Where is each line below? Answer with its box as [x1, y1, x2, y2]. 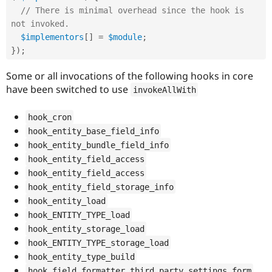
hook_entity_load [27, 195, 106, 206]
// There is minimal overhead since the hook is [21, 5, 244, 15]
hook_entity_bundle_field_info [27, 140, 169, 150]
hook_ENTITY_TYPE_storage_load [27, 237, 169, 248]
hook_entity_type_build [27, 251, 135, 262]
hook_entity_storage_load [27, 223, 144, 234]
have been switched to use [6, 82, 131, 96]
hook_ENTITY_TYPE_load [27, 209, 130, 220]
